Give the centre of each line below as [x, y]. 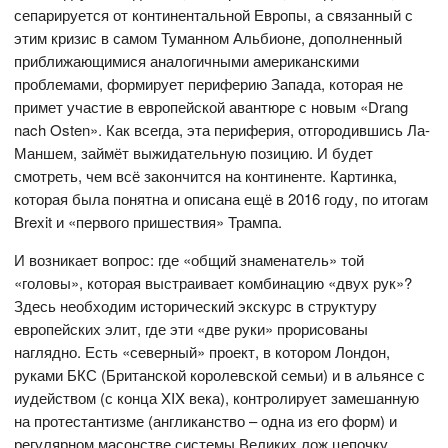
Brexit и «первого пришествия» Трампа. [148, 222]
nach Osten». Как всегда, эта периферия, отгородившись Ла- [222, 130]
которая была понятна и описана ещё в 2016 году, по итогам [221, 199]
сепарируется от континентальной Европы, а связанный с [214, 15]
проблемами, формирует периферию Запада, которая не [209, 84]
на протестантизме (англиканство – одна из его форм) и [206, 421]
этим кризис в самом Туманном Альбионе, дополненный [208, 38]
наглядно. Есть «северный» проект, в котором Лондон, [202, 352]
